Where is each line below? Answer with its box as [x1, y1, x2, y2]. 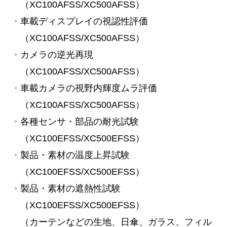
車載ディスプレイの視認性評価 [20, 16, 148, 26]
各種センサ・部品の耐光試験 [20, 117, 139, 127]
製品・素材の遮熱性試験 [20, 183, 121, 194]
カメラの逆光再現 [20, 50, 94, 60]
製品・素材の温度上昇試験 [20, 150, 130, 160]
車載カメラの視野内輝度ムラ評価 [20, 83, 158, 93]
